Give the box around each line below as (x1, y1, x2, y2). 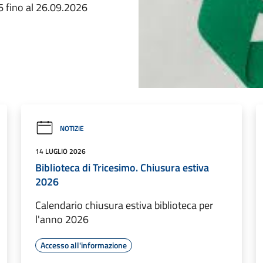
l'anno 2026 (35, 211, 89, 227)
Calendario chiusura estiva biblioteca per (35, 197, 213, 213)
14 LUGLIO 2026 (35, 146, 86, 157)
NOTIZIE (60, 122, 84, 134)
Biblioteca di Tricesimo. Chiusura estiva (35, 160, 209, 176)
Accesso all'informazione (41, 239, 127, 251)
